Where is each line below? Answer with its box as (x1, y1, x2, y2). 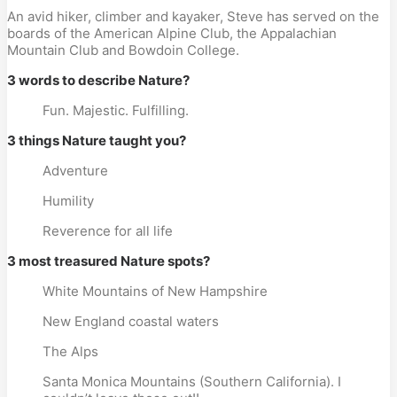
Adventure (43, 162, 108, 179)
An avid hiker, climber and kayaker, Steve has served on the (7, 8, 379, 25)
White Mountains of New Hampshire (43, 283, 268, 300)
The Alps (43, 343, 98, 360)
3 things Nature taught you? (7, 132, 186, 149)
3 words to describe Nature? (7, 72, 190, 89)
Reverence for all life (43, 222, 173, 239)
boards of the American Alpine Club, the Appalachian (7, 25, 337, 42)
